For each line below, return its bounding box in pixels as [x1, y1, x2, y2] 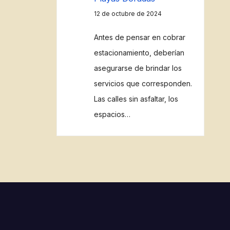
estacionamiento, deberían [93, 48, 184, 57]
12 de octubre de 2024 [93, 10, 162, 17]
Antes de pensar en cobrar [93, 33, 185, 42]
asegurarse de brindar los [93, 64, 182, 72]
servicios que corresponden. [93, 79, 192, 88]
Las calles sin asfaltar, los [93, 94, 178, 103]
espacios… [93, 110, 130, 119]
